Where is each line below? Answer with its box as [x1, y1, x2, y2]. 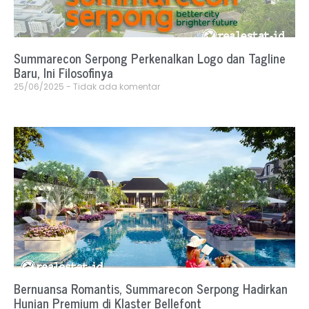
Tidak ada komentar [71, 81, 160, 93]
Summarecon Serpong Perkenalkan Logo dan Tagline [14, 48, 286, 69]
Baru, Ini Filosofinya [14, 62, 113, 83]
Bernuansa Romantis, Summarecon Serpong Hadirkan [14, 278, 288, 299]
